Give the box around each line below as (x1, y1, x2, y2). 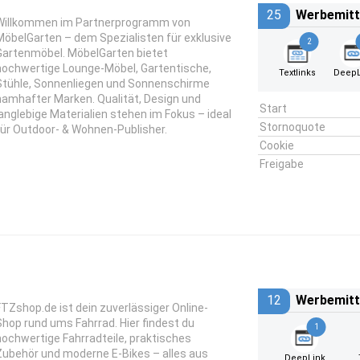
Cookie (259, 139, 294, 152)
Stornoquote (259, 121, 325, 133)
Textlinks (279, 67, 317, 78)
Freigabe (259, 157, 304, 170)
